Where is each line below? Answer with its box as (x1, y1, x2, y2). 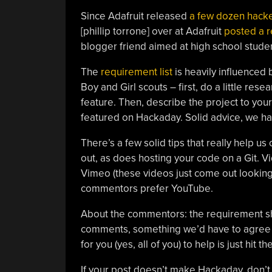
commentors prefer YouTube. (80, 182, 213, 195)
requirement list (100, 65, 172, 78)
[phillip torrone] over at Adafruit (80, 24, 224, 38)
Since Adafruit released (80, 9, 189, 22)
